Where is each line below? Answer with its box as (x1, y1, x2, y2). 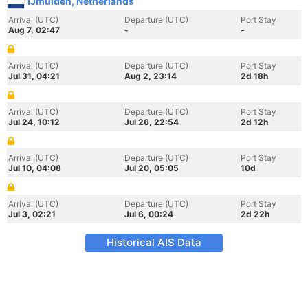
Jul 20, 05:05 (124, 163, 179, 173)
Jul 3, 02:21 (8, 209, 56, 219)
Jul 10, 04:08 (8, 163, 61, 173)
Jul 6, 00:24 (124, 209, 173, 219)
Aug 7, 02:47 (8, 25, 60, 35)
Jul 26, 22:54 (124, 117, 179, 127)
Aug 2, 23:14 (124, 71, 177, 81)
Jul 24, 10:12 (8, 117, 60, 127)
